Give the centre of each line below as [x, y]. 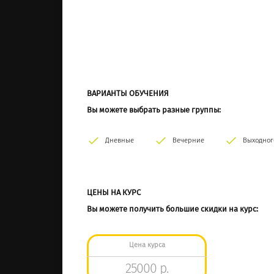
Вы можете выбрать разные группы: [154, 110]
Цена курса [147, 245]
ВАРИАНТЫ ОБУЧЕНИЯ [128, 94]
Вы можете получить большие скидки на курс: [172, 209]
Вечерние [188, 140]
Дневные [120, 140]
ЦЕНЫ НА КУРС [114, 193]
